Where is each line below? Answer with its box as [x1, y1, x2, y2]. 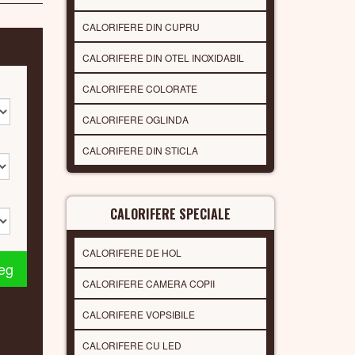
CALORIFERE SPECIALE [109, 204, 231, 223]
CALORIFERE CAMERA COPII [82, 276, 215, 290]
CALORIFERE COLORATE [82, 81, 197, 95]
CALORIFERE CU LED [82, 338, 181, 352]
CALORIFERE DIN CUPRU [82, 19, 200, 33]
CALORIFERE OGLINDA [82, 112, 189, 126]
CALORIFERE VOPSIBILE [82, 307, 195, 321]
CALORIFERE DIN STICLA [82, 143, 198, 157]
